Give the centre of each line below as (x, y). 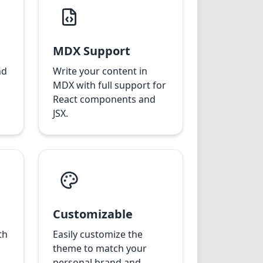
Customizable (93, 214)
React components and (104, 99)
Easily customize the (98, 234)
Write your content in (100, 71)
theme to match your (100, 248)
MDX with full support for (110, 85)
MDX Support (92, 51)
